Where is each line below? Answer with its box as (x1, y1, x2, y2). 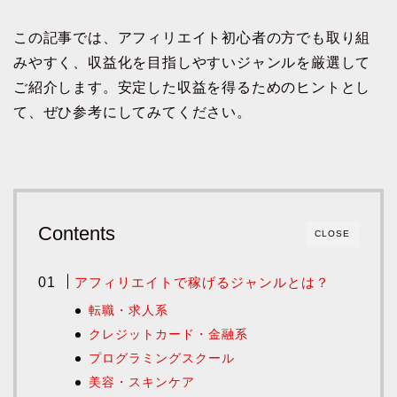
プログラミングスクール (89, 352, 236, 366)
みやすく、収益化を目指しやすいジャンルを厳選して (13, 55, 371, 71)
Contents (38, 222, 115, 245)
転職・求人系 (89, 304, 169, 318)
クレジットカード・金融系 (89, 328, 249, 342)
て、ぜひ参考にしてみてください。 (13, 105, 252, 121)
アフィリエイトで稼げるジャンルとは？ (74, 275, 331, 291)
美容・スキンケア (89, 376, 196, 390)
